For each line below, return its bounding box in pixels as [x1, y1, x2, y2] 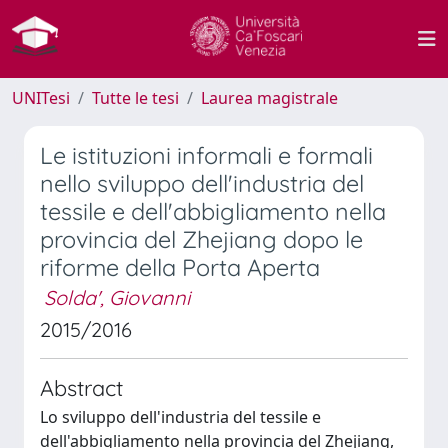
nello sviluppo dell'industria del [40, 169, 364, 198]
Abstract [40, 374, 123, 401]
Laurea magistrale [201, 87, 338, 109]
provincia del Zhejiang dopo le [40, 225, 363, 254]
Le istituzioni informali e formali [40, 141, 373, 170]
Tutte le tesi [92, 87, 179, 109]
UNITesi [12, 87, 70, 109]
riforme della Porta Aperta [40, 253, 320, 282]
